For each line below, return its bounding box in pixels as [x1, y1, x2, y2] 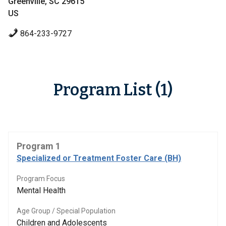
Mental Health [17, 186, 66, 195]
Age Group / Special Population [17, 207, 116, 215]
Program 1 [17, 141, 61, 151]
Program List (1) [53, 80, 173, 99]
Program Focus [17, 175, 65, 183]
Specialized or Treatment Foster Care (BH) [17, 153, 181, 163]
